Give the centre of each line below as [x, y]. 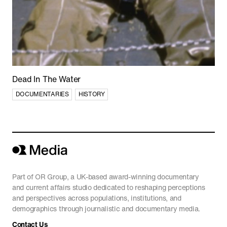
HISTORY [91, 94]
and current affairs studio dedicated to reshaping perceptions [109, 187]
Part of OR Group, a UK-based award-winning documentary [106, 176]
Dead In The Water [47, 79]
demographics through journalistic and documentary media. [106, 208]
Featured [26, 54]
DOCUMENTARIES [42, 94]
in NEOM [29, 215]
